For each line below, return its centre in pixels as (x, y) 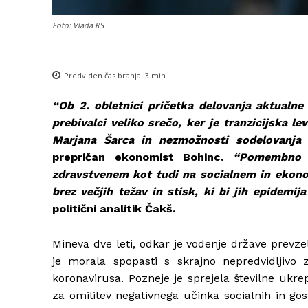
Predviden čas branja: (104, 76)
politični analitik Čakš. (115, 209)
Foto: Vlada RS (78, 25)
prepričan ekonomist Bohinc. (143, 157)
